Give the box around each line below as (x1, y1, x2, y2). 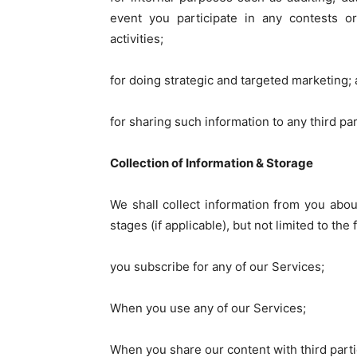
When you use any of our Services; (110, 300, 306, 316)
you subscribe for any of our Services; (110, 259, 324, 274)
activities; (110, 31, 163, 46)
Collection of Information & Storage (110, 155, 318, 171)
